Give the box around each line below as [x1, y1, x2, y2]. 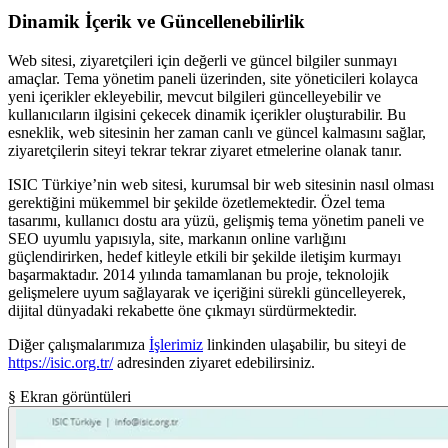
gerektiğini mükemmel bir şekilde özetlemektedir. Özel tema [8, 193, 385, 211]
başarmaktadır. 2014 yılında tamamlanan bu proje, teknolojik [8, 265, 389, 283]
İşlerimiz [149, 335, 203, 353]
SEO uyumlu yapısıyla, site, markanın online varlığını [8, 229, 346, 247]
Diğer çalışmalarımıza [8, 335, 149, 353]
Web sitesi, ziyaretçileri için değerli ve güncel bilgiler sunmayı [8, 51, 397, 69]
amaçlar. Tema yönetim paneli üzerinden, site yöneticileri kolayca [8, 69, 418, 87]
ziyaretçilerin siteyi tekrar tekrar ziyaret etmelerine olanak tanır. [8, 141, 402, 159]
